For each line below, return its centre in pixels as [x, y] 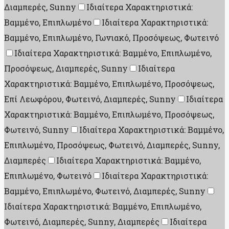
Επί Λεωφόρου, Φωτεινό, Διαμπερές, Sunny [90, 99]
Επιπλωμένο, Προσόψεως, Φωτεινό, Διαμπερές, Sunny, [112, 145]
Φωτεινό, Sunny [37, 130]
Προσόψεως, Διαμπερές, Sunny [66, 68]
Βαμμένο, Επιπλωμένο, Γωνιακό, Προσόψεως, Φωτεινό [111, 38]
